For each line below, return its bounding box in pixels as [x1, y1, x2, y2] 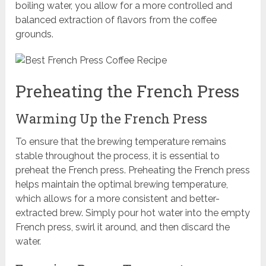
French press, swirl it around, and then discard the [15, 221, 230, 233]
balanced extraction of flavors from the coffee [15, 14, 217, 26]
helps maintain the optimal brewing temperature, [15, 179, 229, 191]
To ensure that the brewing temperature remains [15, 136, 227, 148]
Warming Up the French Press [15, 110, 208, 128]
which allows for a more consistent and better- [15, 193, 220, 205]
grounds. [15, 28, 54, 40]
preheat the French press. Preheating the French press [15, 164, 251, 176]
